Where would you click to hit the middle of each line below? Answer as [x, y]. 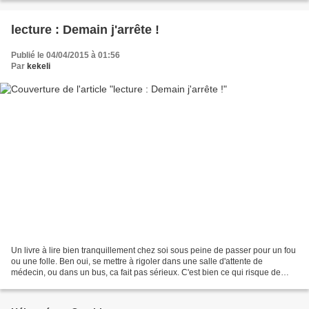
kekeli [39, 66]
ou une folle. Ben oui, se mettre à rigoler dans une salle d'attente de [137, 262]
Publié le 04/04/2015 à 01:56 [66, 55]
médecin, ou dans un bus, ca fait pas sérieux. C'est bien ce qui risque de [146, 273]
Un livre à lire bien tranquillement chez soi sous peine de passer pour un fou [153, 251]
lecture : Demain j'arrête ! [85, 29]
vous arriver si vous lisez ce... [66, 284]
